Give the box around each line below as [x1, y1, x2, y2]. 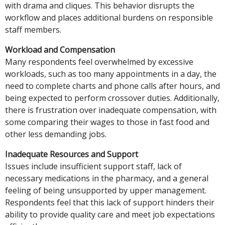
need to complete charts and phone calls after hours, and [5, 80, 220, 92]
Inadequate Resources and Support [5, 149, 138, 160]
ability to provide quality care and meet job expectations [5, 209, 215, 220]
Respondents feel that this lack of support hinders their [5, 197, 214, 208]
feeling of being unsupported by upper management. [5, 185, 206, 196]
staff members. [5, 24, 61, 36]
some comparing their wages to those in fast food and [5, 117, 209, 128]
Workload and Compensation [5, 44, 115, 56]
